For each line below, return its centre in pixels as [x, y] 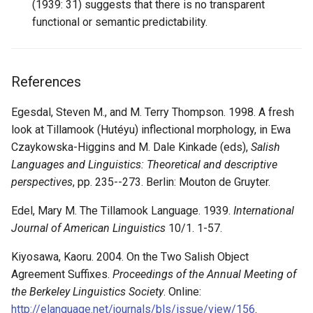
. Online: [182, 292]
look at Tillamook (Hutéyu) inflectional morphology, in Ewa [151, 130]
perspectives [42, 182]
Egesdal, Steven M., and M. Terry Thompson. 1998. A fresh [153, 112]
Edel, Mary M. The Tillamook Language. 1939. [122, 211]
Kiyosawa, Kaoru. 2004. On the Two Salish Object [130, 257]
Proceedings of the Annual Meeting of [204, 275]
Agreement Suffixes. [62, 275]
